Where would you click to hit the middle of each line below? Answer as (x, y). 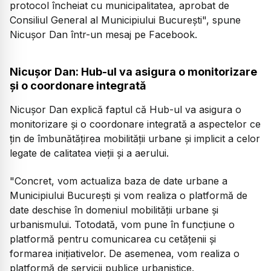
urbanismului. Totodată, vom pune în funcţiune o (122, 225)
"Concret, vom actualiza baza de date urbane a (119, 181)
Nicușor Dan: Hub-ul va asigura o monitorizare (133, 72)
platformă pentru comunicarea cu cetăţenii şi (113, 239)
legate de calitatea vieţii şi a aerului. (89, 153)
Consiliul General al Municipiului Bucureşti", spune (125, 20)
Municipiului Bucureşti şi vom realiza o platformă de (129, 196)
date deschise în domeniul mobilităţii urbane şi (114, 210)
